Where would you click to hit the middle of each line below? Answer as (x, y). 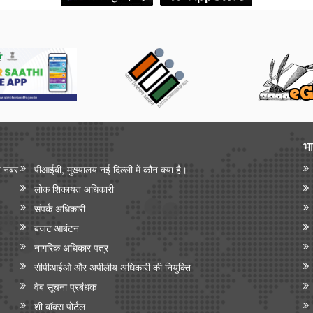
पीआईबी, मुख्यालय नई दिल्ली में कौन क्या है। (111, 169)
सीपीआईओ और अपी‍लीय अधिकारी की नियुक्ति (112, 267)
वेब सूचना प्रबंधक (65, 286)
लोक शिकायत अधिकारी (74, 188)
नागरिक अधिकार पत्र (71, 247)
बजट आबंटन (57, 227)
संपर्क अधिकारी (60, 208)
